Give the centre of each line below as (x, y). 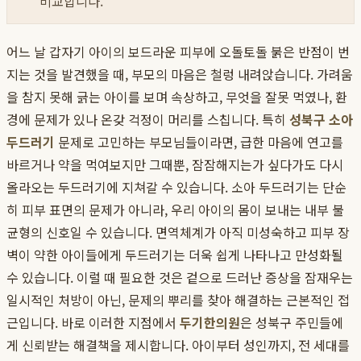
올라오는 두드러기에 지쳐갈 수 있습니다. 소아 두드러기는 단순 (176, 187)
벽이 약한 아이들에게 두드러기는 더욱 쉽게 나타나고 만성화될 (175, 255)
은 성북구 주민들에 (292, 323)
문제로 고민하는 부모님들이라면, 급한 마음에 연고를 (199, 142)
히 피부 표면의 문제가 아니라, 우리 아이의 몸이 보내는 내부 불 (175, 210)
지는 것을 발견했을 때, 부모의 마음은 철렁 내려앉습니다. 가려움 (180, 75)
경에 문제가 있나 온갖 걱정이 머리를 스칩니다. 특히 (148, 120)
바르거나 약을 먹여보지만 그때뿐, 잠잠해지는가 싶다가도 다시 (175, 165)
